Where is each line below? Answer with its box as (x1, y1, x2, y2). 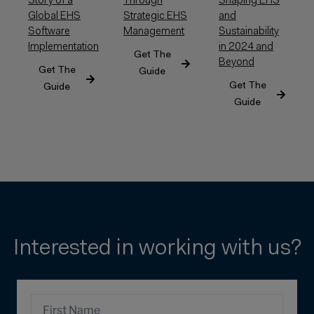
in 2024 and (219, 41, 273, 53)
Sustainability (219, 26, 279, 37)
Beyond (219, 57, 254, 68)
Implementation (28, 41, 99, 53)
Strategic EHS (123, 11, 187, 22)
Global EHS (28, 11, 81, 22)
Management (123, 26, 184, 37)
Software (28, 26, 70, 37)
